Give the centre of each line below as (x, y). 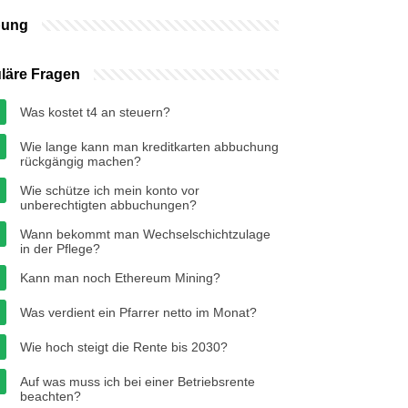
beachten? (51, 396)
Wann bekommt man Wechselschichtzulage (145, 234)
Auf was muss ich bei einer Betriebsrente (138, 382)
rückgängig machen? (81, 161)
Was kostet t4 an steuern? (95, 112)
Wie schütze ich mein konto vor (110, 190)
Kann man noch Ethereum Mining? (120, 278)
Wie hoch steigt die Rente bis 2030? (124, 347)
